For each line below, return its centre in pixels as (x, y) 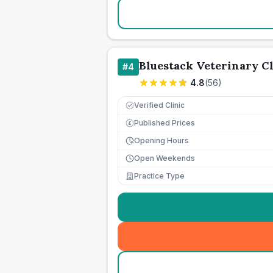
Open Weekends (165, 158)
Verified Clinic (159, 105)
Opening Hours (161, 140)
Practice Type (159, 176)
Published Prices (165, 123)
